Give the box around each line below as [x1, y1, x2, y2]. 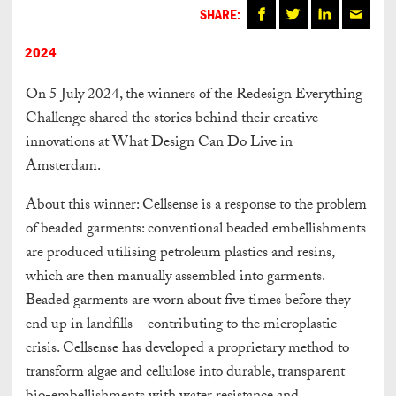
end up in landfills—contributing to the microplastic [26, 312, 337, 339]
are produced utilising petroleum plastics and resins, [26, 240, 334, 267]
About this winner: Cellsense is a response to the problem [26, 193, 367, 219]
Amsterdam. [26, 154, 101, 180]
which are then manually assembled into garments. [26, 264, 324, 291]
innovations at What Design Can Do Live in [26, 130, 293, 156]
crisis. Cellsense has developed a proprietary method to [26, 336, 349, 362]
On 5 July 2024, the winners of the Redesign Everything [26, 82, 362, 109]
